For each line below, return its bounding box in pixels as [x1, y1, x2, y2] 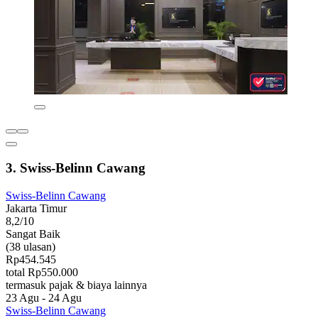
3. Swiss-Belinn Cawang [6, 160, 146, 176]
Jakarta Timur [6, 202, 67, 214]
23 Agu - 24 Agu [6, 291, 82, 304]
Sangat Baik [6, 227, 60, 240]
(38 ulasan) [6, 240, 55, 253]
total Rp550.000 [6, 265, 78, 278]
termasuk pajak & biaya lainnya [6, 278, 147, 291]
